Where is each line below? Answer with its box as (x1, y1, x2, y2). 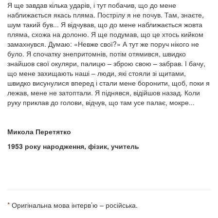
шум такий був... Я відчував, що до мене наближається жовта (7, 19, 202, 29)
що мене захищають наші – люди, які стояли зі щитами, (7, 68, 186, 78)
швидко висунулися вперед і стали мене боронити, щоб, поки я (7, 78, 210, 88)
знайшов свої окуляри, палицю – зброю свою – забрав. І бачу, (7, 58, 205, 68)
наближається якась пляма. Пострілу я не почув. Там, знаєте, (7, 10, 204, 19)
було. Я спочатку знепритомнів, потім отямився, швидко (7, 49, 186, 58)
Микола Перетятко (7, 127, 71, 136)
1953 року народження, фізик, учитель (7, 141, 139, 151)
